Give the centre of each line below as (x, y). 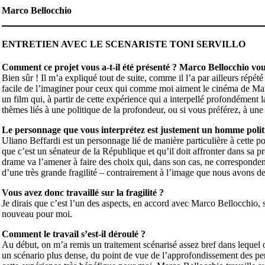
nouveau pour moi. (37, 214)
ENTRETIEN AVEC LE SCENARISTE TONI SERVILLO (123, 44)
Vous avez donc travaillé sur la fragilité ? (83, 193)
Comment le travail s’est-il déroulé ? (73, 234)
